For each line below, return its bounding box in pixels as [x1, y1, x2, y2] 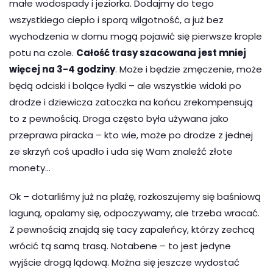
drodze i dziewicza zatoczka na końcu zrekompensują [9, 95, 253, 108]
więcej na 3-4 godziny [9, 62, 115, 76]
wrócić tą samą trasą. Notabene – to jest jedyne [9, 239, 231, 252]
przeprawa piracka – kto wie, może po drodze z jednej [9, 128, 253, 141]
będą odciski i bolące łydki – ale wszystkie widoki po [9, 79, 241, 92]
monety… [9, 161, 51, 174]
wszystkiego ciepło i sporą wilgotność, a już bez [9, 13, 224, 26]
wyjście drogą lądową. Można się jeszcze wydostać [9, 255, 239, 269]
